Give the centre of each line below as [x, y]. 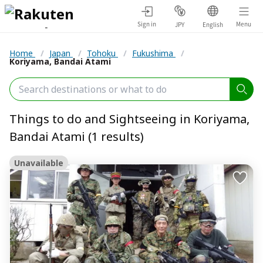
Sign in [147, 23]
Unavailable [39, 163]
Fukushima [154, 53]
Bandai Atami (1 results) [77, 136]
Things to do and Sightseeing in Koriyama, [129, 119]
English [213, 24]
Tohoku [102, 53]
